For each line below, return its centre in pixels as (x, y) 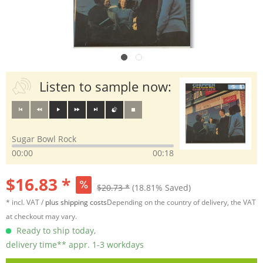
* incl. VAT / (26, 202)
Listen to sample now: (105, 86)
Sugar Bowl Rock (44, 139)
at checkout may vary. (41, 216)
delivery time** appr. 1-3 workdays (75, 245)
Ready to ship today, (55, 230)
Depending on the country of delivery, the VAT (181, 202)
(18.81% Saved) (161, 188)
